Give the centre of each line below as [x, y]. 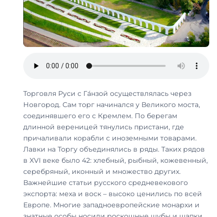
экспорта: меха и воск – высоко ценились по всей [113, 194]
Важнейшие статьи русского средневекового [106, 183]
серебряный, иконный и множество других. [102, 172]
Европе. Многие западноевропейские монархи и [111, 205]
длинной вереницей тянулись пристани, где [104, 127]
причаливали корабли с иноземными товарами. [110, 138]
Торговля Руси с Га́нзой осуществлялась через [107, 94]
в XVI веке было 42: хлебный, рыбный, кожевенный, [116, 161]
